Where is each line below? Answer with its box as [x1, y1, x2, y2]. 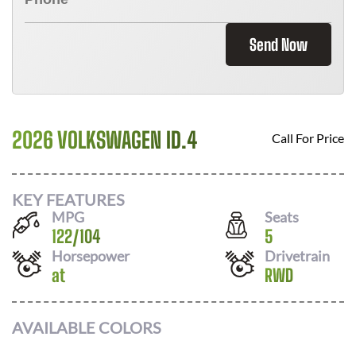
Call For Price [272, 130, 344, 145]
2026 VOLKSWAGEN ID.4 [12, 126, 197, 153]
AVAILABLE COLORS [12, 318, 161, 337]
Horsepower [52, 246, 130, 265]
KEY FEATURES [12, 189, 125, 209]
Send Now [250, 35, 308, 54]
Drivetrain [265, 246, 330, 265]
